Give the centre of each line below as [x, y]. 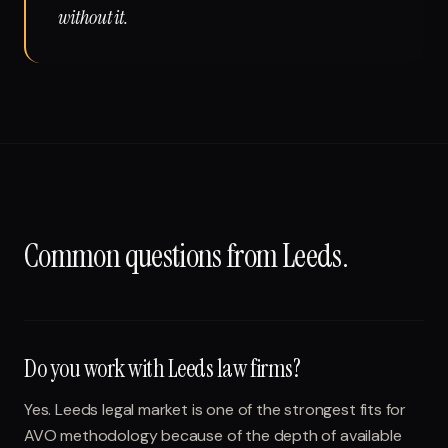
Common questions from [153, 256]
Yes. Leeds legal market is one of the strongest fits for [215, 409]
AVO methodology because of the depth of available [213, 435]
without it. [93, 17]
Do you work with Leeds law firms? [162, 368]
